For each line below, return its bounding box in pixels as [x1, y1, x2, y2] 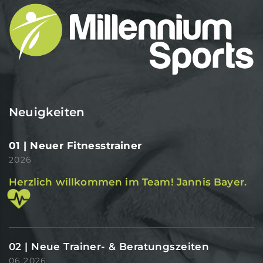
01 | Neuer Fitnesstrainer [9, 139, 142, 151]
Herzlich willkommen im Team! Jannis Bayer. [9, 176, 247, 188]
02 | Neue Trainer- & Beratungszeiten [9, 240, 210, 252]
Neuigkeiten [9, 104, 85, 119]
